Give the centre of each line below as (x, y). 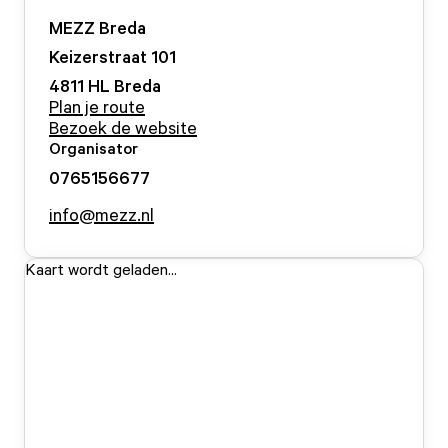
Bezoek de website (123, 127)
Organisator (93, 148)
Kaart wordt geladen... (101, 269)
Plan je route (97, 106)
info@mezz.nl (101, 214)
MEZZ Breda (97, 27)
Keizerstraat (98, 56)
